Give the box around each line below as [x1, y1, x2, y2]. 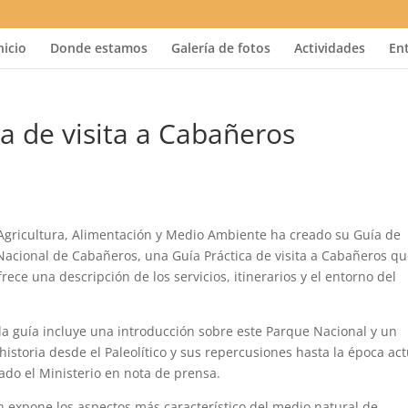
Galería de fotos [170, 39, 270, 56]
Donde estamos [49, 39, 148, 56]
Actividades [293, 39, 365, 56]
